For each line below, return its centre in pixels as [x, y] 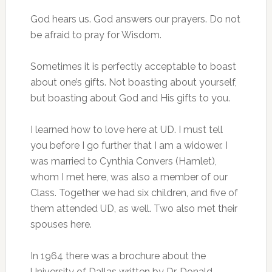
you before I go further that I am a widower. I [129, 145]
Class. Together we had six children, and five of [134, 193]
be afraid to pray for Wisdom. [96, 35]
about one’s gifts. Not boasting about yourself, [133, 82]
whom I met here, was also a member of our [129, 177]
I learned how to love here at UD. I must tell [126, 130]
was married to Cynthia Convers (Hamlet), [123, 161]
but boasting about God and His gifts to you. [130, 98]
